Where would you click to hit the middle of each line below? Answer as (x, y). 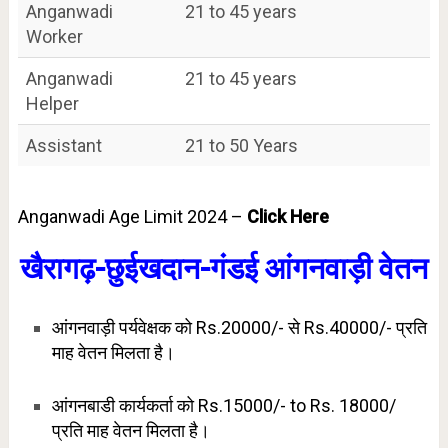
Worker (54, 36)
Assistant (63, 145)
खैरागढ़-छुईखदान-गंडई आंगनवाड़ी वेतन (223, 268)
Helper (52, 103)
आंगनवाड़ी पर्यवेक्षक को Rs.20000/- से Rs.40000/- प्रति (239, 327)
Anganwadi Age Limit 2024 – (132, 216)
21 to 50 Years (241, 145)
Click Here (287, 216)
